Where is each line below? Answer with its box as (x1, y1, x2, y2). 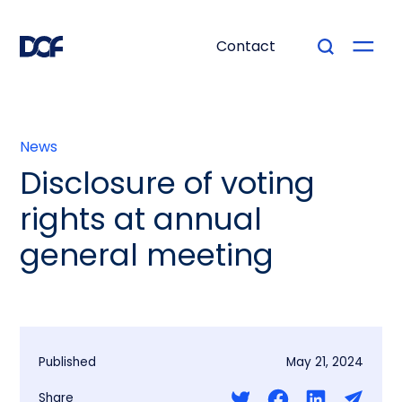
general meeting (20, 233, 275, 276)
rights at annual (20, 197, 263, 240)
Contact (215, 36, 275, 57)
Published (38, 354, 96, 371)
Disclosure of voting (20, 162, 316, 205)
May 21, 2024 (286, 354, 364, 371)
